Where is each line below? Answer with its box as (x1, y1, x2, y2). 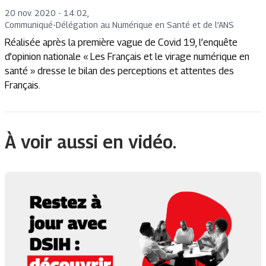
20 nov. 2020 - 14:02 (5, 8, 87, 18)
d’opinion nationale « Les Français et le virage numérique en (5, 51, 249, 63)
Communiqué (5, 20, 53, 30)
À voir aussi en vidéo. (5, 131, 176, 153)
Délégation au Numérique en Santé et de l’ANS (56, 20, 234, 30)
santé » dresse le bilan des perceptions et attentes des (5, 65, 234, 77)
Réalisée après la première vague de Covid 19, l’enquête (5, 37, 237, 49)
